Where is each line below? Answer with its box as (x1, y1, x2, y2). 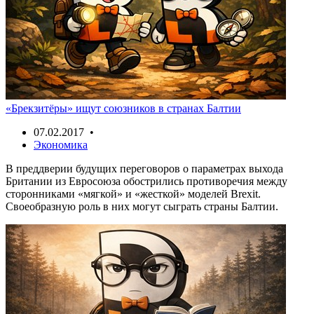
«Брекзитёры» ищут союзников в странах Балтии (6, 102, 241, 114)
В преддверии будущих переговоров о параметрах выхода (6, 162, 283, 175)
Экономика (34, 138, 88, 151)
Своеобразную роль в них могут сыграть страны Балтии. (6, 200, 278, 212)
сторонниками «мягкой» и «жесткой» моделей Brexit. (6, 187, 261, 200)
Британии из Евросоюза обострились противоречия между (6, 175, 287, 187)
